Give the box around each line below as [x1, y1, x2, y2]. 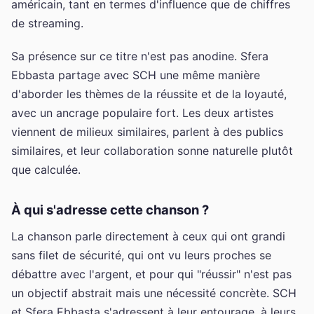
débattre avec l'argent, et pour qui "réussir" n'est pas [11, 267, 292, 282]
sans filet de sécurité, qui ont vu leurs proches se [11, 248, 271, 263]
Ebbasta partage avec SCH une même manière [11, 67, 260, 82]
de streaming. [11, 15, 83, 30]
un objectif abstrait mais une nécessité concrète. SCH [11, 286, 296, 301]
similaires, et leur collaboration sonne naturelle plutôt [11, 143, 293, 158]
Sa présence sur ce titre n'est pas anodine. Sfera [11, 48, 268, 63]
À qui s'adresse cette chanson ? [11, 201, 209, 217]
